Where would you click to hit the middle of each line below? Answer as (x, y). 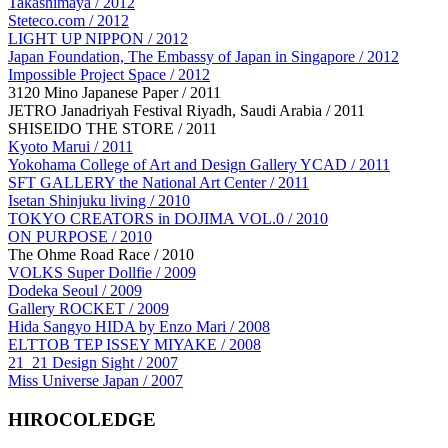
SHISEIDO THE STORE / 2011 (112, 129)
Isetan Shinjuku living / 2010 (99, 201)
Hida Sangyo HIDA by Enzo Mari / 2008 (139, 327)
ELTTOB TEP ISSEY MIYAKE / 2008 (134, 345)
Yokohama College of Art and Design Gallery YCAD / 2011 (199, 165)
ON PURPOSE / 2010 (80, 237)
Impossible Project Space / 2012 (109, 75)
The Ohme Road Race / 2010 (101, 255)
